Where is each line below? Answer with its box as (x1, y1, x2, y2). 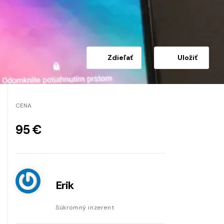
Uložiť (177, 52, 197, 62)
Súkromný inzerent (55, 203, 114, 211)
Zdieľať (107, 52, 133, 62)
